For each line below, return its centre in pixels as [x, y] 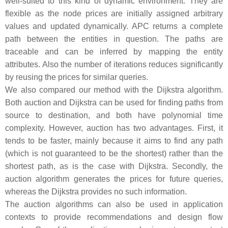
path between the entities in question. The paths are [114, 39]
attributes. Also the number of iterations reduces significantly [114, 64]
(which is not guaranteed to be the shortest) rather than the [114, 153]
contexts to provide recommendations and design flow [114, 217]
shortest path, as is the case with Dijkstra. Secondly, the [114, 166]
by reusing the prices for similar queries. [78, 77]
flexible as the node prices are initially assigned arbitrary [114, 13]
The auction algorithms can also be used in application [114, 204]
